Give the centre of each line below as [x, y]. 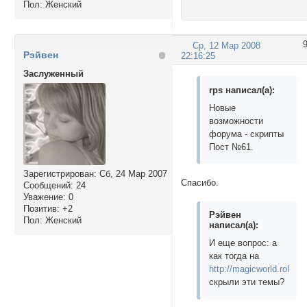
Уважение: [44, 197]
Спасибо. [200, 182]
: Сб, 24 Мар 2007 [130, 174]
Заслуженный [53, 74]
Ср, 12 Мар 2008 [227, 45]
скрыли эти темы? [247, 282]
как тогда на [234, 256]
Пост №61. [232, 147]
